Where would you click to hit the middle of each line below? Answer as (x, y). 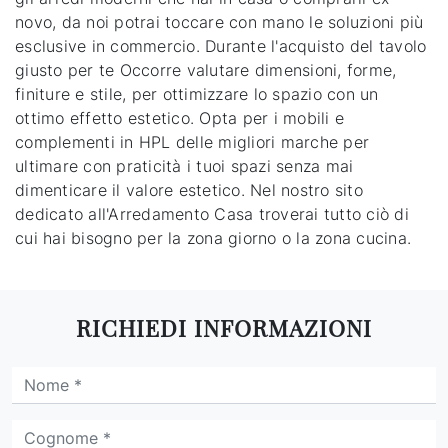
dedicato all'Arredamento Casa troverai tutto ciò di (212, 214)
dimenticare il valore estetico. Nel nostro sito (189, 190)
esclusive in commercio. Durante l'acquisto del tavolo (221, 46)
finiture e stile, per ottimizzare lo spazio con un (197, 94)
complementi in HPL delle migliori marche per (192, 142)
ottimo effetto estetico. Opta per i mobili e (179, 118)
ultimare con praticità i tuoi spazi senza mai (184, 166)
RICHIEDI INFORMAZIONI (224, 328)
